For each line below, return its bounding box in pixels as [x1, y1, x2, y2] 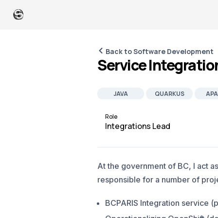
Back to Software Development [106, 47, 214, 56]
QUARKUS [154, 90, 184, 98]
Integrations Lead [105, 121, 170, 131]
